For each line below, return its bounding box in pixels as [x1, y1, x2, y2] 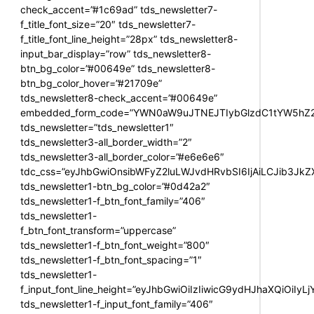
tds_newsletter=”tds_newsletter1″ [20, 121, 175, 133]
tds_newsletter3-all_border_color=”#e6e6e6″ [20, 151, 225, 163]
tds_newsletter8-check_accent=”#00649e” [20, 92, 218, 104]
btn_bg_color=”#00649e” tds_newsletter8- [20, 62, 216, 74]
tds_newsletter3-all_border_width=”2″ [20, 136, 193, 148]
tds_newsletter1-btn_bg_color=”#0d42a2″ [20, 180, 211, 192]
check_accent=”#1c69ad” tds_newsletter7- [20, 4, 218, 15]
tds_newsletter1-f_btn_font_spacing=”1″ [20, 254, 203, 266]
